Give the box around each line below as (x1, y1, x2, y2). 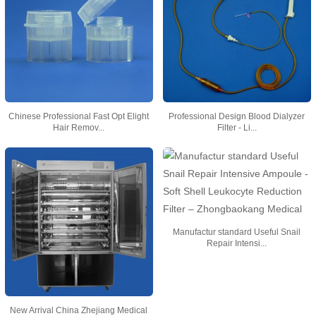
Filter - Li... (217, 123, 257, 133)
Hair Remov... (53, 123, 105, 133)
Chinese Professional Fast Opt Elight (8, 111, 150, 122)
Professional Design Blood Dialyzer (169, 111, 305, 122)
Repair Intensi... (207, 238, 267, 249)
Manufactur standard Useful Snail (173, 227, 301, 238)
